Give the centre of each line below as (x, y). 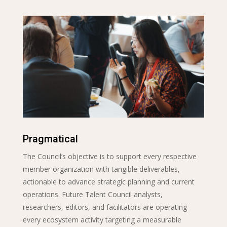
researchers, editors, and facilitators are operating (105, 207)
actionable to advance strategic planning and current (108, 182)
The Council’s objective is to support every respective (109, 157)
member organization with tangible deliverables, (101, 169)
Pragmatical (50, 139)
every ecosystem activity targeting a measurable (102, 220)
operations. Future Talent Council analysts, (92, 195)
